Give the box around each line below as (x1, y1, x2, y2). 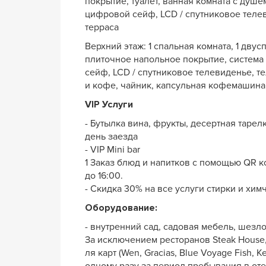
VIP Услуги (85, 98, 133, 110)
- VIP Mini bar (85, 143, 140, 156)
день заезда (85, 130, 138, 142)
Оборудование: (85, 201, 157, 214)
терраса (85, 21, 121, 33)
